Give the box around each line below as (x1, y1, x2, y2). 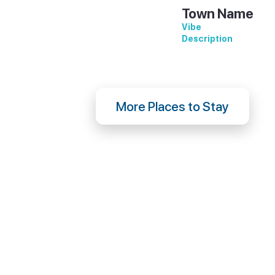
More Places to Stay (115, 98, 229, 114)
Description (181, 34, 233, 44)
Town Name (181, 6, 254, 21)
